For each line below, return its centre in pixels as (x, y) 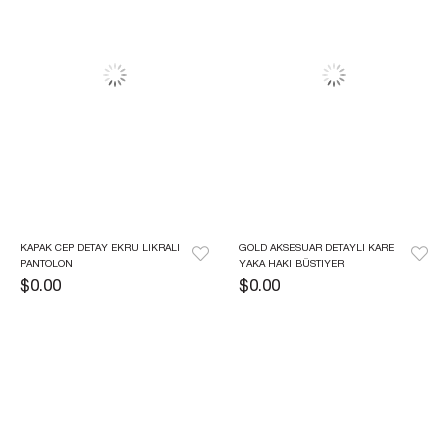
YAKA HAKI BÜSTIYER (291, 264)
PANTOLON (46, 264)
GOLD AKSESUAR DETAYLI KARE (316, 248)
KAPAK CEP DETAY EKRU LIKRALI (100, 248)
